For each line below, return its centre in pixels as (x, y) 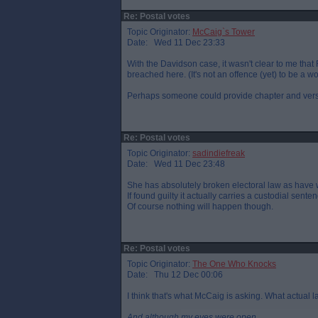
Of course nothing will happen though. (200, 207)
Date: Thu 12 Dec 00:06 (175, 275)
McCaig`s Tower (224, 32)
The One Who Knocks (234, 264)
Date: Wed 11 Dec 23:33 (176, 43)
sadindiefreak (219, 153)
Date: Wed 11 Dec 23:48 (176, 164)
